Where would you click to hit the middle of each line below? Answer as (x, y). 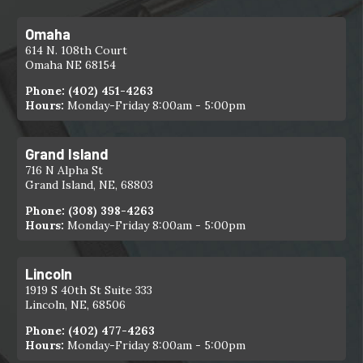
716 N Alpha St (64, 170)
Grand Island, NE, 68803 (90, 185)
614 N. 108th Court (77, 50)
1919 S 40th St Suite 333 (89, 290)
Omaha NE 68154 (71, 65)
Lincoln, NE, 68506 (76, 305)
